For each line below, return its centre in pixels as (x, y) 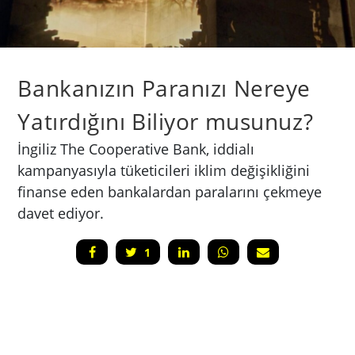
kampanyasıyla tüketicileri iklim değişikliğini (164, 170)
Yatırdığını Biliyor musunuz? (166, 121)
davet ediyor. (61, 213)
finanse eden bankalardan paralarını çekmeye (170, 191)
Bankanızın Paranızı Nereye (164, 88)
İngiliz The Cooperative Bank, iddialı (136, 149)
